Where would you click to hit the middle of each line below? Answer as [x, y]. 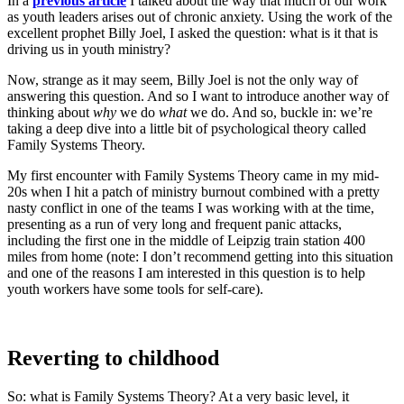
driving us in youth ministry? [89, 50]
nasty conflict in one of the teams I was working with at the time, [191, 208]
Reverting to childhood [113, 358]
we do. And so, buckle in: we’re [280, 113]
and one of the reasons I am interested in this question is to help [186, 273]
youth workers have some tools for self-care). [135, 289]
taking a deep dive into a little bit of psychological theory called [187, 129]
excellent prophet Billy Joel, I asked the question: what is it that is [193, 33]
